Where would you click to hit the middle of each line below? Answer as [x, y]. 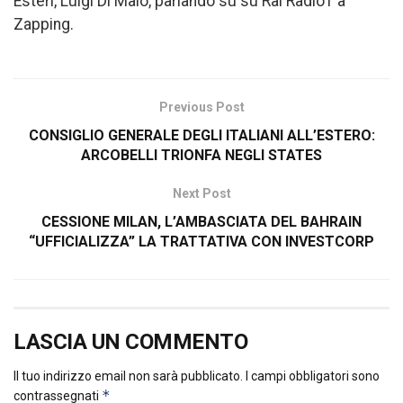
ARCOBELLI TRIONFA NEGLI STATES [201, 156]
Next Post [201, 194]
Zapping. [44, 24]
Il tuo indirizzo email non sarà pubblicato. [128, 376]
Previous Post [201, 107]
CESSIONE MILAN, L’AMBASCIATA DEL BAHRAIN [201, 222]
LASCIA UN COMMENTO [131, 342]
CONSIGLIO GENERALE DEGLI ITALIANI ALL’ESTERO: [201, 136]
